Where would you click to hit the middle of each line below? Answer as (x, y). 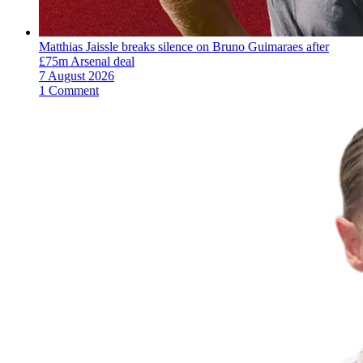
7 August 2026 (77, 75)
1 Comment (69, 90)
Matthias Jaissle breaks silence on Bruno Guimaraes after (184, 46)
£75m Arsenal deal (87, 61)
